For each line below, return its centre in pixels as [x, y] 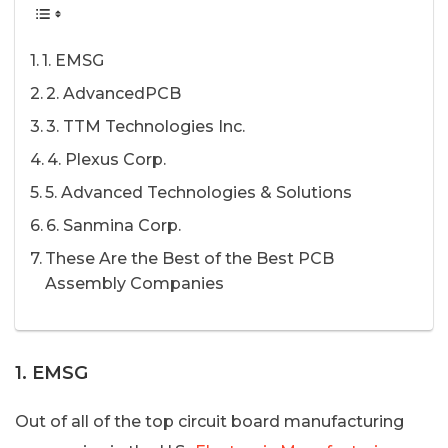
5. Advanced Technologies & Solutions [199, 193]
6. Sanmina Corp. [114, 226]
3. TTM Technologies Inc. [146, 127]
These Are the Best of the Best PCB [190, 259]
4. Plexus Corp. [107, 160]
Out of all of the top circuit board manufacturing [209, 421]
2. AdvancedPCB [114, 94]
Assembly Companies [135, 284]
